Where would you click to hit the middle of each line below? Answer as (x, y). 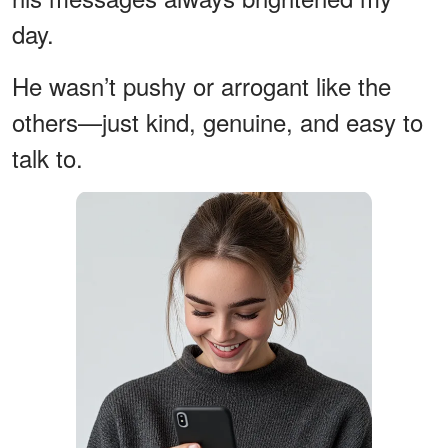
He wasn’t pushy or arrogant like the (201, 85)
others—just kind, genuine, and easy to (217, 121)
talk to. (47, 157)
